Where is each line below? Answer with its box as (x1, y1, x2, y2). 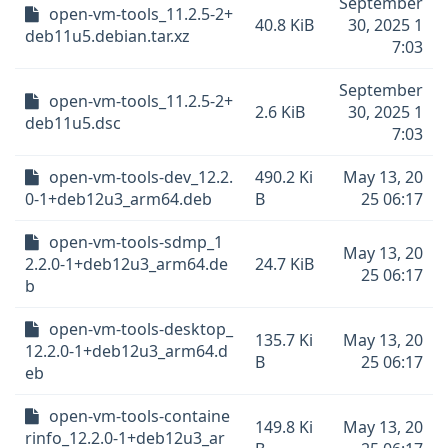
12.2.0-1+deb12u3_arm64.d (25, 340, 228, 362)
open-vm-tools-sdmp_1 (49, 231, 223, 253)
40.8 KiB (255, 14, 314, 36)
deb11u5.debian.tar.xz (25, 25, 190, 47)
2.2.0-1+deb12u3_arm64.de (25, 253, 228, 275)
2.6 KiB (255, 101, 305, 123)
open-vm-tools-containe (49, 405, 230, 427)
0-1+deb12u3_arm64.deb (25, 188, 212, 210)
